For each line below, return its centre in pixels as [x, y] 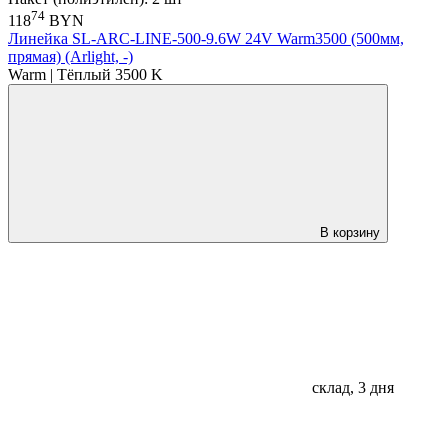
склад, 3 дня [351, 388]
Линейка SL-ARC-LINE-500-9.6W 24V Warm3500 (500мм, [206, 39]
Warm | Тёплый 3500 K [85, 75]
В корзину [350, 233]
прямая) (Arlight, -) [70, 57]
